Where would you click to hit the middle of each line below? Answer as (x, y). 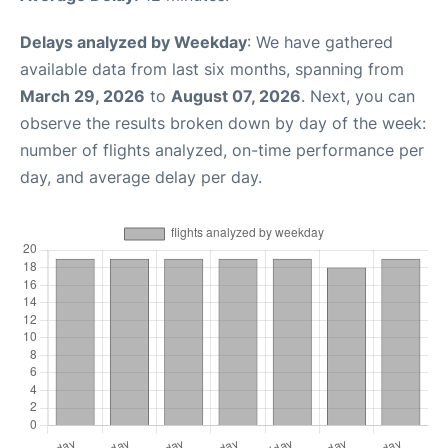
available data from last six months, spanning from (212, 68)
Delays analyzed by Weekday (133, 41)
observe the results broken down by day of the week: (223, 122)
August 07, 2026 (236, 95)
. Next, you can (358, 95)
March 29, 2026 (82, 95)
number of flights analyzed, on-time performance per (222, 149)
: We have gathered (320, 41)
